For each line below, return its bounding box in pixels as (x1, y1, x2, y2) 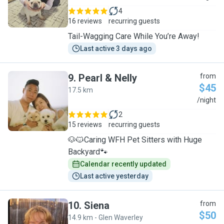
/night (197, 96, 216, 104)
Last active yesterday (80, 172, 148, 180)
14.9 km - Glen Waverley (68, 213, 143, 221)
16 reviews (68, 17, 102, 25)
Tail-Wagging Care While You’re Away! (68, 31, 199, 41)
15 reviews (68, 120, 102, 128)
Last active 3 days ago (80, 44, 152, 52)
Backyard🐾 (68, 147, 108, 156)
